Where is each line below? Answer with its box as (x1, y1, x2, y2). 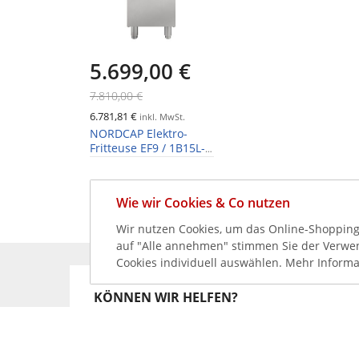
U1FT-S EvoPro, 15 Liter (90, 155, 212, 171)
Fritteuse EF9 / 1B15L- (90, 140, 205, 156)
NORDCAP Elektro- (90, 126, 188, 142)
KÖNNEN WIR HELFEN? (94, 288, 238, 307)
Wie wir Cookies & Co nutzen (116, 194, 290, 212)
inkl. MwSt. (137, 111, 185, 123)
